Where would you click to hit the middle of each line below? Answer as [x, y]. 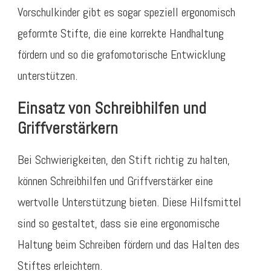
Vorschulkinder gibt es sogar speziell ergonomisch [126, 12]
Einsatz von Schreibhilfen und [112, 109]
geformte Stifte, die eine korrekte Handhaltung [121, 34]
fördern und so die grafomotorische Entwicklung [122, 55]
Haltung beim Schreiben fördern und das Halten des [129, 244]
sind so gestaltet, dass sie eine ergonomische [119, 223]
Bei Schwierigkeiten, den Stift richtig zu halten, [124, 159]
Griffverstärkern [68, 129]
